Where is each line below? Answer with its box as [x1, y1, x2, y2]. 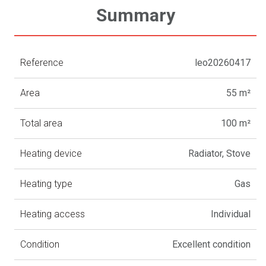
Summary [96, 5, 175, 26]
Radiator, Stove [188, 148, 251, 160]
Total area [20, 118, 63, 129]
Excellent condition [172, 239, 251, 251]
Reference [20, 57, 64, 69]
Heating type [20, 178, 73, 190]
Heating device [20, 148, 83, 160]
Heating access [20, 208, 85, 220]
